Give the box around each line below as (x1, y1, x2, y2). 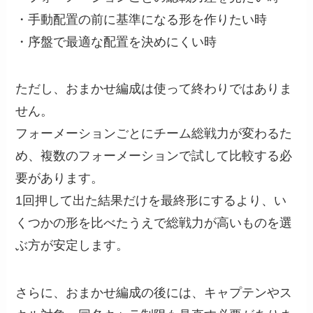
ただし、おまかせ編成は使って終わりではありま (15, 82, 293, 96)
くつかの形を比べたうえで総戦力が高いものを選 (15, 216, 293, 231)
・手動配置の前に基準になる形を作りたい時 (15, 12, 268, 27)
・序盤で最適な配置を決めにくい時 (15, 34, 217, 49)
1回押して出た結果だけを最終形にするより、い (15, 194, 287, 208)
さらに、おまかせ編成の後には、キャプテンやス (15, 286, 293, 300)
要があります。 (15, 171, 104, 186)
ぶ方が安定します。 (15, 238, 129, 253)
